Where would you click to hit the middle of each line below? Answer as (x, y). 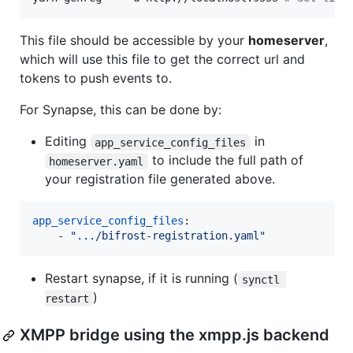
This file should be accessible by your (134, 41)
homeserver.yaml (97, 161)
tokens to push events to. (96, 78)
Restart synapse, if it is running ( (141, 279)
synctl (264, 279)
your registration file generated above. (160, 179)
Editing (68, 141)
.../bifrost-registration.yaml (168, 236)
